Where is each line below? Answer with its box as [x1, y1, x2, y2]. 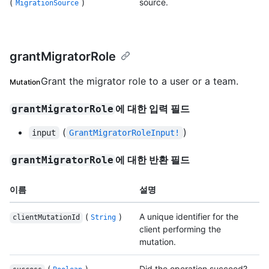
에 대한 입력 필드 [115, 103, 190, 115]
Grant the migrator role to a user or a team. [40, 75, 238, 88]
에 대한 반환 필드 [115, 154, 190, 166]
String [91, 213, 116, 222]
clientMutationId [12, 213, 80, 222]
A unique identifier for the [139, 211, 238, 222]
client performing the [139, 224, 221, 235]
